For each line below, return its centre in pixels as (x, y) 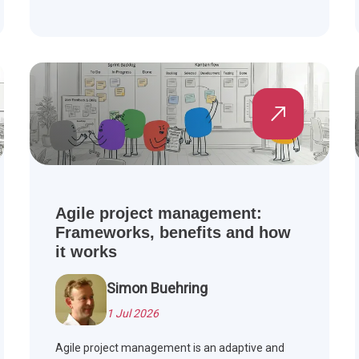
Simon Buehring (157, 288)
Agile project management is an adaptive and (170, 348)
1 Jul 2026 (133, 314)
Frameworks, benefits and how (173, 233)
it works (87, 252)
